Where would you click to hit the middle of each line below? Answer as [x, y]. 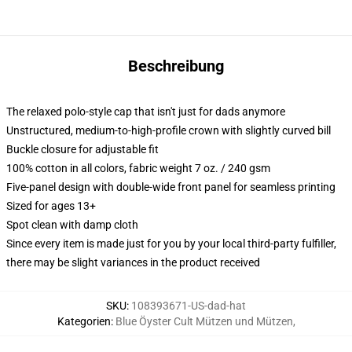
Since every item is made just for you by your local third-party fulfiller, [171, 244]
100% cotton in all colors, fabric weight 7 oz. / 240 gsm [138, 168]
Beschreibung [176, 66]
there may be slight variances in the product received [133, 262]
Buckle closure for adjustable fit [82, 149]
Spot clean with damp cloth [72, 225]
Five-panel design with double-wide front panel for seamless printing [171, 187]
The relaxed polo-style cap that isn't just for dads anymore [146, 112]
